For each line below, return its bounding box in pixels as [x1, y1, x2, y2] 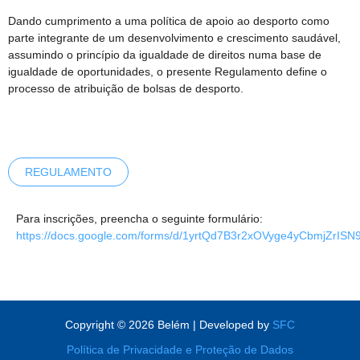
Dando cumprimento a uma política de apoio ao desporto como [8, 14, 329, 27]
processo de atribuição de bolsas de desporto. [8, 82, 247, 95]
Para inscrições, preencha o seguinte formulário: [16, 212, 263, 225]
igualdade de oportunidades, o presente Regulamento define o [8, 65, 327, 78]
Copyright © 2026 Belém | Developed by [65, 318, 272, 331]
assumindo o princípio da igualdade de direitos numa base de [8, 48, 321, 61]
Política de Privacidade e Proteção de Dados [67, 343, 293, 356]
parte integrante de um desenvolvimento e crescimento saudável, [8, 31, 341, 44]
